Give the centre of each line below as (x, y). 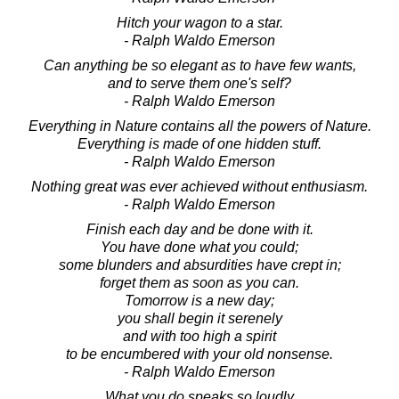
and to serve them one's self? (199, 83)
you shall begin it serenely (199, 318)
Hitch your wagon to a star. (199, 22)
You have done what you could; (199, 247)
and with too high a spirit (199, 336)
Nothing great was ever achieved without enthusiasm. (199, 186)
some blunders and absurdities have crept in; (199, 265)
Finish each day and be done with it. (199, 229)
